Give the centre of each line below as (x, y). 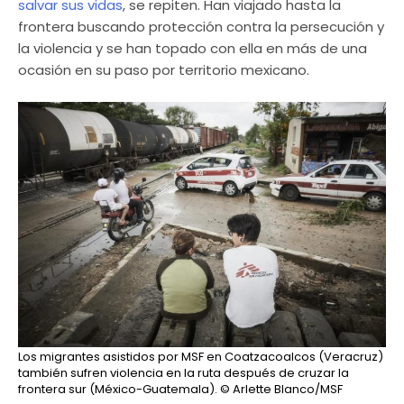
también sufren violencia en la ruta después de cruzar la (184, 373)
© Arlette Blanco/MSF (280, 390)
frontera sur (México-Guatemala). (118, 390)
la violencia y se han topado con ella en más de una (193, 49)
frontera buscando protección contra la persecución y (201, 27)
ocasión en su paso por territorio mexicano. (164, 70)
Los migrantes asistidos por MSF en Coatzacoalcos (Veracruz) (201, 357)
